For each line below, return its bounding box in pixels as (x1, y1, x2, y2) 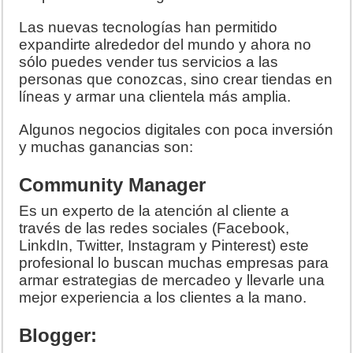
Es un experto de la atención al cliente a (19, 203, 290, 220)
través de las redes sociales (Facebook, (19, 220, 290, 237)
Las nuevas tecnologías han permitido (19, 19, 278, 36)
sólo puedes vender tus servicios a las (19, 54, 279, 71)
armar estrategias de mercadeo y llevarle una (19, 272, 325, 289)
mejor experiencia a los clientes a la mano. (19, 289, 307, 307)
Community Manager (19, 174, 206, 196)
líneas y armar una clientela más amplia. (19, 88, 292, 106)
